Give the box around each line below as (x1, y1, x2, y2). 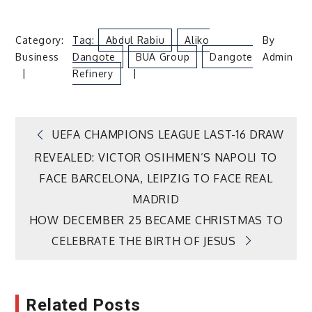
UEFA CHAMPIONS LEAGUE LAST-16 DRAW (52, 127, 284, 142)
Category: (15, 34, 64, 47)
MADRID (132, 192, 180, 206)
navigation (22, 162, 164, 197)
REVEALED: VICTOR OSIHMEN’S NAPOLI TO (34, 150, 278, 164)
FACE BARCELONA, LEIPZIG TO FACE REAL (39, 171, 273, 185)
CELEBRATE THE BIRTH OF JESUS (52, 233, 236, 248)
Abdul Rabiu (105, 34, 165, 47)
